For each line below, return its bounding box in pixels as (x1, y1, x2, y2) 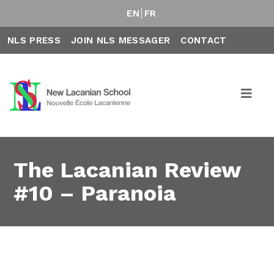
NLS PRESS (7, 35, 61, 46)
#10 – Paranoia (13, 180, 177, 206)
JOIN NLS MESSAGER (70, 35, 171, 46)
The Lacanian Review (13, 157, 241, 183)
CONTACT (180, 35, 227, 46)
